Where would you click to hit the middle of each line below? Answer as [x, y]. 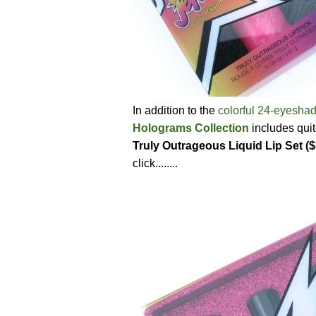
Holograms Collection [191, 128]
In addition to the [175, 110]
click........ [155, 163]
